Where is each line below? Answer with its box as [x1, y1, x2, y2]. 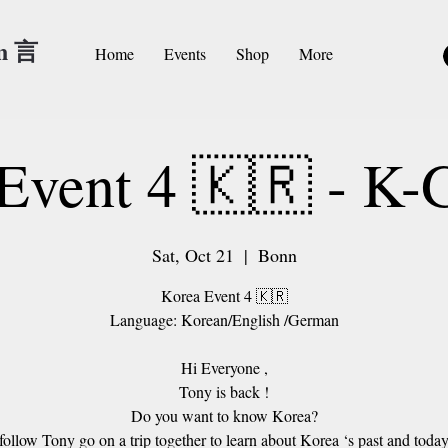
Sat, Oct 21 [151, 242, 234, 267]
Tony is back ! [179, 380, 269, 402]
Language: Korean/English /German [109, 308, 339, 330]
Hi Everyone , [180, 356, 268, 378]
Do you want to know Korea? [130, 404, 318, 426]
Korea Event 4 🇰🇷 [160, 284, 288, 306]
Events [164, 43, 206, 64]
